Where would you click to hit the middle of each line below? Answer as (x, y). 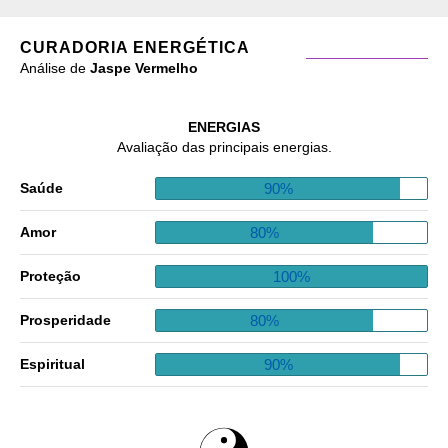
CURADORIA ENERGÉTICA (135, 47)
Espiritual (52, 364)
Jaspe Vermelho (144, 67)
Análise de (55, 67)
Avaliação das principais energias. (224, 146)
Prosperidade (65, 320)
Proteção (50, 276)
